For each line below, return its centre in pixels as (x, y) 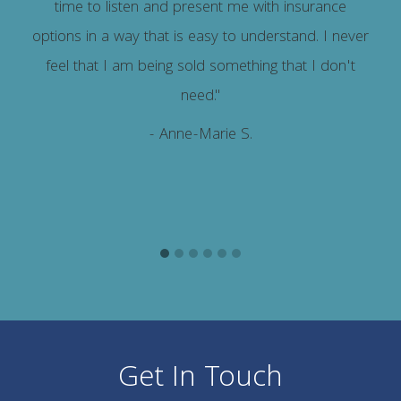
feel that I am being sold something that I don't (200, 68)
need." (200, 98)
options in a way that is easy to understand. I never (200, 38)
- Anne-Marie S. (200, 136)
